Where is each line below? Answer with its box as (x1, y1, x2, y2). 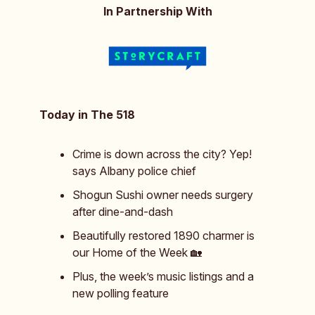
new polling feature (72, 285, 169, 300)
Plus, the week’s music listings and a (72, 269, 254, 283)
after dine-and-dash (72, 204, 173, 219)
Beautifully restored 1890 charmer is (72, 228, 255, 243)
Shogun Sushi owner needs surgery (72, 187, 253, 202)
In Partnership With (103, 4, 212, 18)
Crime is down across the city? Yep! (72, 146, 252, 161)
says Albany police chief (72, 163, 196, 178)
